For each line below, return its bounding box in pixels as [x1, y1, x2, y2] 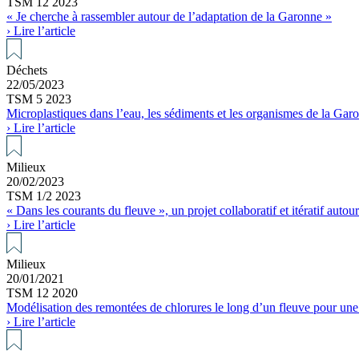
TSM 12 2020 [6, 285, 78, 300]
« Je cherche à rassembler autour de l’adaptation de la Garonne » [6, 9, 332, 23]
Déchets [6, 63, 47, 77]
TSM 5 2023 [6, 91, 71, 106]
